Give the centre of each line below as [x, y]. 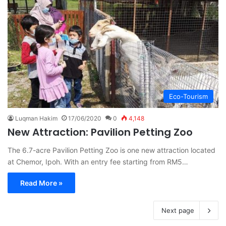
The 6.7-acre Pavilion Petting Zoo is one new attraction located [111, 150]
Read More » [41, 183]
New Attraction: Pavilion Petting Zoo [100, 132]
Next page [178, 210]
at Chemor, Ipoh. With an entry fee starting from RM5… [98, 161]
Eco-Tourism [188, 96]
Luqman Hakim [36, 118]
